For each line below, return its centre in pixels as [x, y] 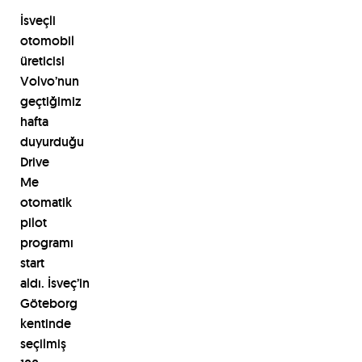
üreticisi [42, 61]
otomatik [46, 202]
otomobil [47, 40]
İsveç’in [68, 283]
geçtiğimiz [50, 101]
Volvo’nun [49, 81]
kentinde [45, 323]
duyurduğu [52, 141]
